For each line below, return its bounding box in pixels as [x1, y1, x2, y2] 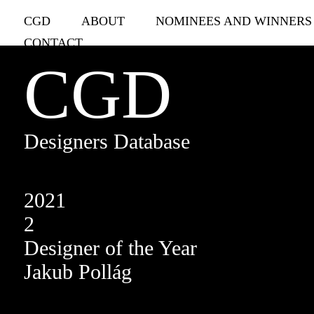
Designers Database [23, 130, 190, 153]
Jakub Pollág [23, 260, 132, 283]
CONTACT [23, 36, 83, 50]
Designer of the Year [23, 236, 197, 259]
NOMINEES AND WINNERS [155, 14, 312, 28]
